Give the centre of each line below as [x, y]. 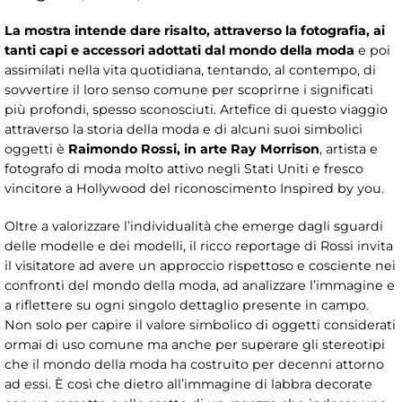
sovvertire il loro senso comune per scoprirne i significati [189, 90]
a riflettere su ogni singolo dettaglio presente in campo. [187, 306]
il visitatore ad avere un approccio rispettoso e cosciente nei [200, 266]
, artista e [349, 149]
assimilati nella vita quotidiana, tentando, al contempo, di [190, 70]
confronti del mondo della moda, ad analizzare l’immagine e [200, 286]
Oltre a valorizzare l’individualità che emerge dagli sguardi [194, 227]
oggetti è [35, 149]
